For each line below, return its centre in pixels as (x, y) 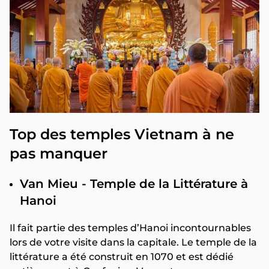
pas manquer (61, 153)
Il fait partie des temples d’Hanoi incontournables (130, 228)
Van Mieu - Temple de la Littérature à (134, 183)
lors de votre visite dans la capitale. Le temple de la (133, 242)
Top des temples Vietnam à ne (122, 134)
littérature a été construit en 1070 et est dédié (122, 256)
